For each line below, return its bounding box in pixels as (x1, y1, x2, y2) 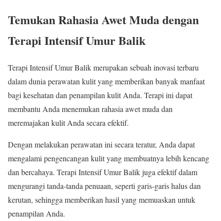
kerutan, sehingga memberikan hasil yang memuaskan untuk (8, 194, 195, 205)
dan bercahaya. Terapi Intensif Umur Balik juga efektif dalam (8, 167, 197, 178)
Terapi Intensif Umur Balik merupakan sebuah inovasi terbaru (8, 62, 199, 73)
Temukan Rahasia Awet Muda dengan (8, 11, 199, 29)
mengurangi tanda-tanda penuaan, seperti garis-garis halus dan (8, 181, 201, 191)
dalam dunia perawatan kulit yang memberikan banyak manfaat (8, 76, 205, 87)
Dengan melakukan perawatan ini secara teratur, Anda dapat (8, 139, 195, 150)
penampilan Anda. (8, 208, 65, 219)
